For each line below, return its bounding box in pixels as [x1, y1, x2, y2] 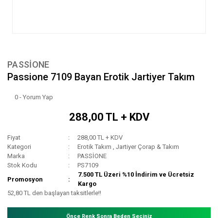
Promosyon [7, 175, 43, 183]
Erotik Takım [77, 143, 112, 151]
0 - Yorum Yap [15, 93, 53, 101]
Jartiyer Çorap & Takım [116, 143, 180, 151]
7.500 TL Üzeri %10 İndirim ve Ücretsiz [78, 171, 195, 179]
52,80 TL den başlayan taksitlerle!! [7, 189, 101, 197]
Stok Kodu [7, 162, 37, 169]
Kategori [7, 143, 31, 151]
